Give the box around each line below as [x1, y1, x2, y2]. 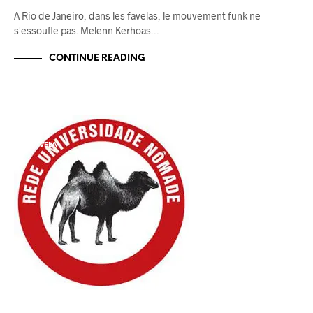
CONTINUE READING [49, 53, 145, 63]
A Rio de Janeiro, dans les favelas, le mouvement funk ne [14, 9, 261, 22]
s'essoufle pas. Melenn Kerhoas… [14, 24, 159, 36]
